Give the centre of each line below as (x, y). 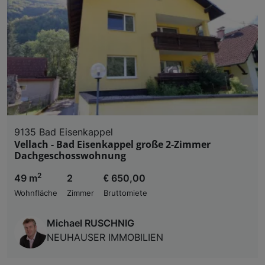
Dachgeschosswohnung (70, 155)
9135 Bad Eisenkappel (64, 132)
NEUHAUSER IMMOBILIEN (105, 237)
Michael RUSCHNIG (91, 223)
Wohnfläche (36, 193)
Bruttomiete (125, 193)
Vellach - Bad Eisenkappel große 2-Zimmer (112, 144)
